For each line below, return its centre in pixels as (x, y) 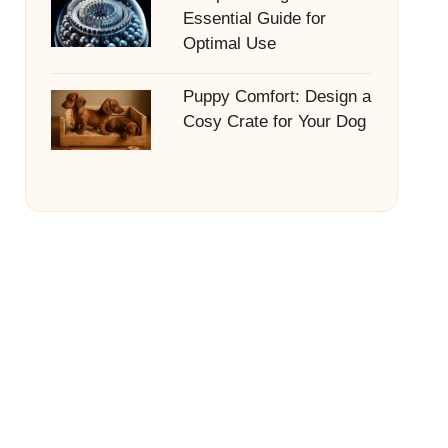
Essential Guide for (254, 18)
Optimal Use (229, 43)
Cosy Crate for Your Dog (274, 121)
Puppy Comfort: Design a (276, 96)
